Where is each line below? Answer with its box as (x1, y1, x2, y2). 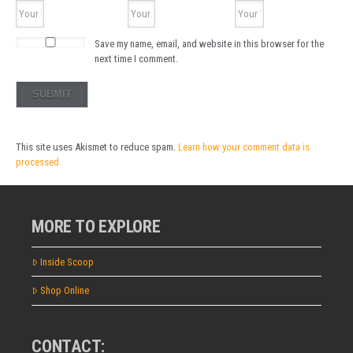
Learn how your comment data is (178, 141, 310, 154)
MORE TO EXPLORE (32, 215, 161, 236)
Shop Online (39, 284, 89, 297)
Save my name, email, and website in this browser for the (95, 37, 325, 50)
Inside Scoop (39, 255, 94, 268)
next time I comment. (95, 52, 179, 65)
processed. (16, 156, 61, 169)
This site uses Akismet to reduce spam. (16, 141, 178, 154)
